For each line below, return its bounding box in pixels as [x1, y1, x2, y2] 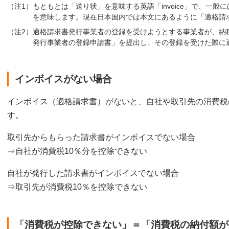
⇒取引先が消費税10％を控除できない [7, 182, 147, 192]
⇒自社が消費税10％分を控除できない [7, 147, 147, 156]
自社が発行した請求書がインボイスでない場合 [7, 169, 179, 178]
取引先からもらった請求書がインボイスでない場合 [7, 133, 195, 142]
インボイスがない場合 [15, 73, 112, 84]
